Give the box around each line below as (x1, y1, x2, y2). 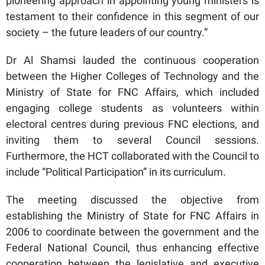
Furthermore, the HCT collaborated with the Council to (6, 150, 259, 163)
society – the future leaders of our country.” (6, 26, 208, 39)
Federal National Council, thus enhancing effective (6, 241, 259, 254)
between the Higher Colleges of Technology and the (6, 70, 259, 83)
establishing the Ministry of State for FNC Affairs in (6, 209, 259, 222)
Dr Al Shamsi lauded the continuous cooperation (6, 54, 259, 67)
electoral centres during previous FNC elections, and (6, 118, 259, 131)
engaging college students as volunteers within (6, 102, 259, 115)
